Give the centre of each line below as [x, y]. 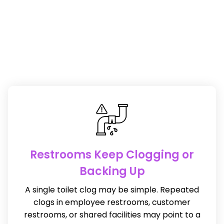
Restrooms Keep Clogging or [112, 155]
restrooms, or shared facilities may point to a [112, 215]
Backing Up [112, 171]
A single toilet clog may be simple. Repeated [112, 190]
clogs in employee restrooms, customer [112, 202]
